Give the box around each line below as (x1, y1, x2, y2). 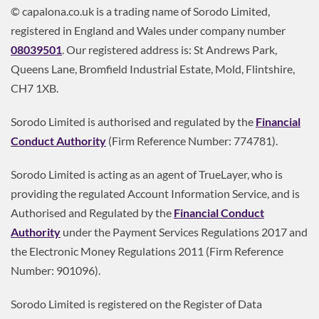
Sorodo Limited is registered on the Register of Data (11, 297, 262, 311)
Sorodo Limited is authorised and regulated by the (11, 115, 256, 129)
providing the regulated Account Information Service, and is (11, 187, 300, 201)
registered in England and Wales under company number (11, 23, 286, 38)
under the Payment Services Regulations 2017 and (61, 225, 308, 239)
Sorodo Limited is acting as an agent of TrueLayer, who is (11, 167, 283, 182)
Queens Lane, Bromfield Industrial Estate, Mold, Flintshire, (11, 62, 295, 76)
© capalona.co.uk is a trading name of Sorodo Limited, (11, 4, 270, 19)
